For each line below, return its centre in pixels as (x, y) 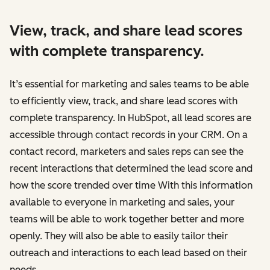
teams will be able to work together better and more (127, 219)
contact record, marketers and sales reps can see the (127, 151)
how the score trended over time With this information (131, 185)
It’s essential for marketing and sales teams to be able (129, 84)
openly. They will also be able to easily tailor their (119, 236)
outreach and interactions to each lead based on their (128, 253)
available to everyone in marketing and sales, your (122, 202)
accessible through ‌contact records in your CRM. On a (129, 134)
